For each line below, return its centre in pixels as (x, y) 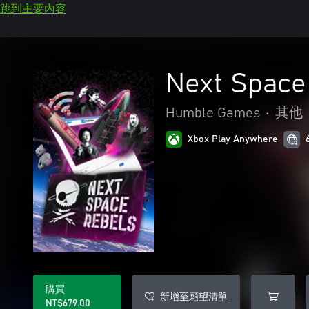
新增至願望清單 (194, 296)
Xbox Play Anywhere (233, 139)
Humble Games (213, 113)
